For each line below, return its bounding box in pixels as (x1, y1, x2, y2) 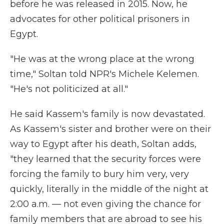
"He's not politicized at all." (10, 83, 128, 94)
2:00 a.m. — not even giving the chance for (10, 198, 201, 209)
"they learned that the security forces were (10, 153, 201, 164)
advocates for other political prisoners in (10, 13, 190, 24)
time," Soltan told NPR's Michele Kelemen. (10, 68, 199, 79)
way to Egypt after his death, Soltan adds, (10, 138, 196, 149)
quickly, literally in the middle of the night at (10, 183, 208, 194)
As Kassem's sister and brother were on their (10, 123, 211, 134)
